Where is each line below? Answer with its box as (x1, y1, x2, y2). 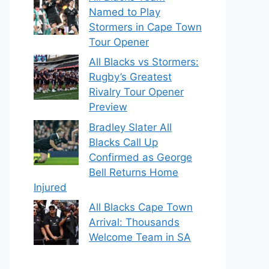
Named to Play (89, 5, 160, 18)
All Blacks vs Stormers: (89, 56, 199, 68)
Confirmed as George (89, 151, 192, 163)
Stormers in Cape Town (89, 20, 202, 33)
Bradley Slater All (89, 121, 172, 133)
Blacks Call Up (89, 136, 158, 148)
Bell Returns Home (89, 166, 178, 178)
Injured (34, 181, 67, 193)
